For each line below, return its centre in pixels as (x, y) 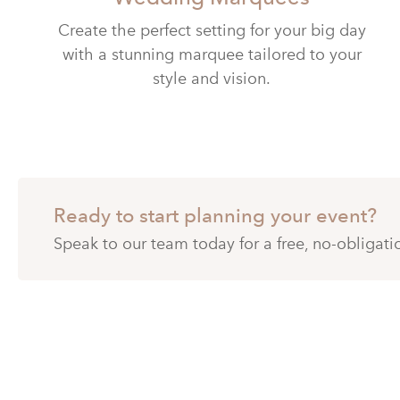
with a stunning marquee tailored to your (212, 55)
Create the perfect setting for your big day (212, 31)
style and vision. (212, 79)
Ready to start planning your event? (215, 216)
